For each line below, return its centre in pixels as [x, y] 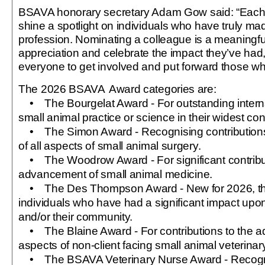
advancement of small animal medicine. [115, 174]
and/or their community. [76, 216]
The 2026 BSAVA [62, 89]
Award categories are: [162, 89]
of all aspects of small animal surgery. [110, 146]
